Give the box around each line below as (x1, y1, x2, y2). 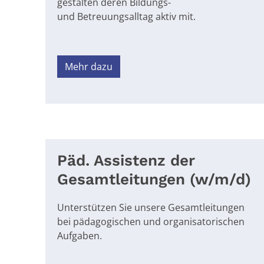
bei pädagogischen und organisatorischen (57, 214, 245, 228)
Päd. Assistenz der (57, 151, 195, 169)
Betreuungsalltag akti (75, 9, 171, 23)
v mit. (171, 9, 196, 23)
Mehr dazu (65, 60, 113, 73)
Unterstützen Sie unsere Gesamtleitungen (57, 200, 245, 214)
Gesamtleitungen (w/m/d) (57, 170, 251, 188)
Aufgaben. (57, 229, 102, 242)
